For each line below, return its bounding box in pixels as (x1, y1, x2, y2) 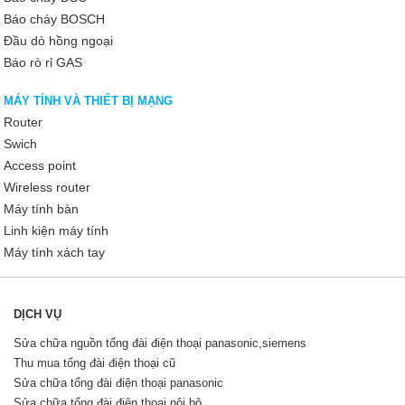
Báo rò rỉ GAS (4, 54, 82, 70)
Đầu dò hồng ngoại (4, 33, 113, 48)
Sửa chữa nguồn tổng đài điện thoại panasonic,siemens (14, 335, 306, 350)
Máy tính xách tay (4, 244, 105, 259)
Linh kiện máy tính (4, 222, 108, 238)
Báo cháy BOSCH (4, 11, 105, 26)
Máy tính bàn (4, 201, 79, 216)
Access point (4, 157, 76, 173)
